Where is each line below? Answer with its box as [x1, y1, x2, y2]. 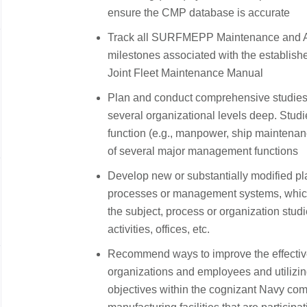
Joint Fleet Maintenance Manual [108, 67, 263, 79]
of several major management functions [108, 145, 298, 157]
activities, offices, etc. [108, 223, 215, 235]
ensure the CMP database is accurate [108, 7, 290, 19]
